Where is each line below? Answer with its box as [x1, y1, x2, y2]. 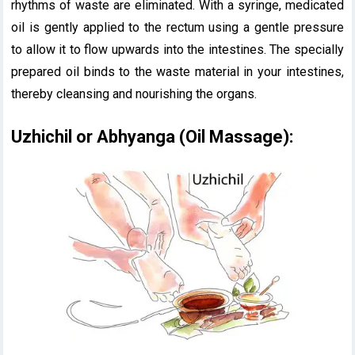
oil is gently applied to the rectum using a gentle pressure [11, 20, 344, 36]
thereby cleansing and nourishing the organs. [11, 86, 258, 102]
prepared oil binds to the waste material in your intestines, [11, 64, 344, 80]
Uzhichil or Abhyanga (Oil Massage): [11, 127, 294, 147]
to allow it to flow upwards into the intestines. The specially [11, 42, 344, 58]
